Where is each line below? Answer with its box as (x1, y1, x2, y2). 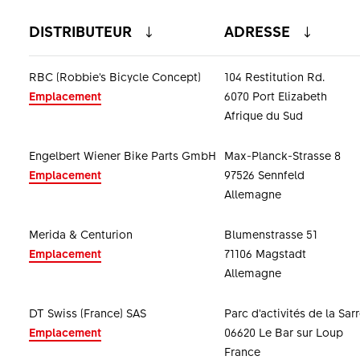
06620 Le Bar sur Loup (223, 324, 343, 340)
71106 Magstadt (223, 245, 306, 261)
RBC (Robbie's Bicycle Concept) (28, 68, 201, 84)
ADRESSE (223, 21, 290, 41)
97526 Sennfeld (223, 166, 305, 182)
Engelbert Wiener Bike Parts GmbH (28, 147, 216, 163)
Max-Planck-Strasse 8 (223, 147, 341, 163)
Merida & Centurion (28, 226, 133, 242)
